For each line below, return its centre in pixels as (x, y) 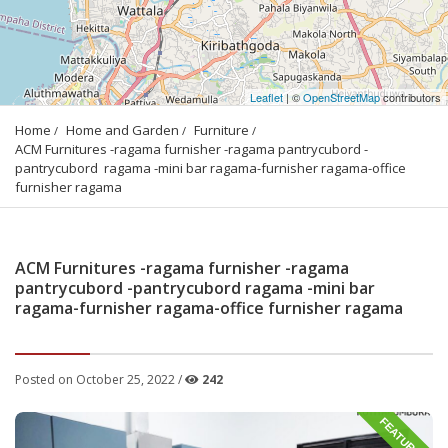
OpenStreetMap (341, 96)
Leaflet (266, 96)
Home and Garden (122, 129)
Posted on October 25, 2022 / (100, 379)
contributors (410, 96)
